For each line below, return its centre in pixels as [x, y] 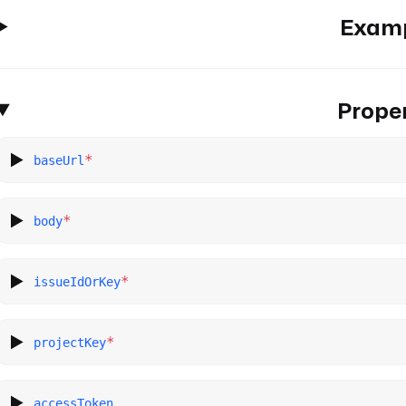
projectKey [70, 342]
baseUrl [59, 160]
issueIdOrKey [77, 281]
